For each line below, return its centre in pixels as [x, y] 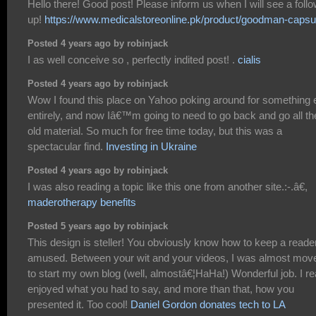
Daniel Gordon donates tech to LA [208, 305]
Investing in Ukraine [151, 147]
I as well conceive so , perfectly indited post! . [133, 60]
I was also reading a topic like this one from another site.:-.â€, [168, 187]
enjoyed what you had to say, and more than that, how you [161, 289]
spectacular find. [67, 147]
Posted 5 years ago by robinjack [98, 227]
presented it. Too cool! [79, 305]
